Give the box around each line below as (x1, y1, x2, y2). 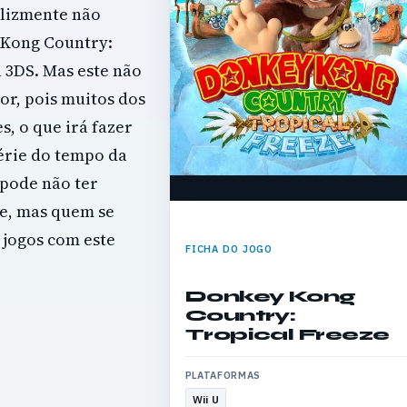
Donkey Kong (184, 285, 356, 306)
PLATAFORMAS (184, 369, 261, 382)
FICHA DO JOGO (184, 242, 273, 255)
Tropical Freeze (184, 323, 390, 344)
